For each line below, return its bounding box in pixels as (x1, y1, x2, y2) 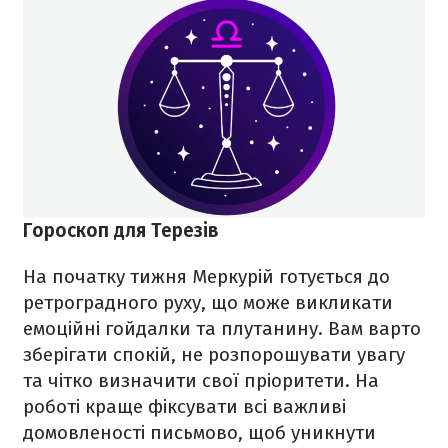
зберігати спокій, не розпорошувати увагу (23, 343, 405, 367)
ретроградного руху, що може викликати (23, 291, 393, 315)
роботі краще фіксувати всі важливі (23, 395, 346, 419)
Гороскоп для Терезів (23, 219, 219, 243)
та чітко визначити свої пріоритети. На (23, 369, 379, 393)
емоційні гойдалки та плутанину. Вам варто (23, 317, 421, 341)
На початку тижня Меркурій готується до (23, 265, 390, 289)
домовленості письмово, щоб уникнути (23, 421, 376, 445)
